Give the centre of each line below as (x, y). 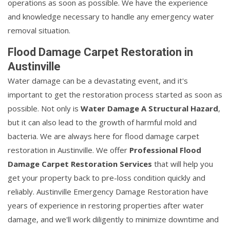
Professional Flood (165, 150)
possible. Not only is (44, 108)
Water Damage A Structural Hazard (149, 108)
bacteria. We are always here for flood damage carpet (103, 136)
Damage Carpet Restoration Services (80, 164)
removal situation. (39, 30)
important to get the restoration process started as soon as (115, 94)
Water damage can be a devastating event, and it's (98, 80)
